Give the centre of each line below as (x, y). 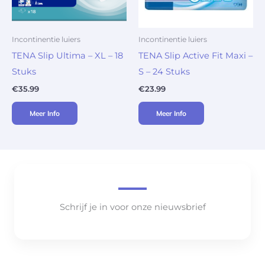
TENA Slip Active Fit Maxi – (195, 55)
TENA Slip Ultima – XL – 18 (67, 55)
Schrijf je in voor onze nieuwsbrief (132, 207)
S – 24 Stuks (164, 71)
